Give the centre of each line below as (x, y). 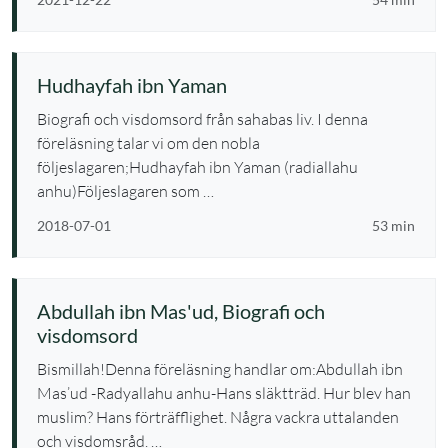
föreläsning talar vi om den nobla (148, 143)
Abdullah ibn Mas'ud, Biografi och (181, 311)
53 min (393, 225)
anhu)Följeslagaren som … (125, 191)
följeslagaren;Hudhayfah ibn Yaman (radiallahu (197, 167)
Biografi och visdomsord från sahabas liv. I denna (202, 119)
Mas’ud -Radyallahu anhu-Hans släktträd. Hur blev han (224, 393)
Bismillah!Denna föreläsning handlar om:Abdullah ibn (220, 369)
